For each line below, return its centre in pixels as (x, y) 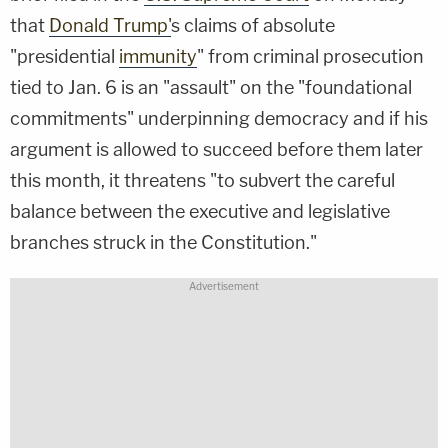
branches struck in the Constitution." (163, 242)
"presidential (64, 56)
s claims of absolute (253, 25)
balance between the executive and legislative (200, 211)
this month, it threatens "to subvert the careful (202, 180)
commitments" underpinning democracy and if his (219, 118)
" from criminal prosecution (310, 56)
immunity (158, 56)
